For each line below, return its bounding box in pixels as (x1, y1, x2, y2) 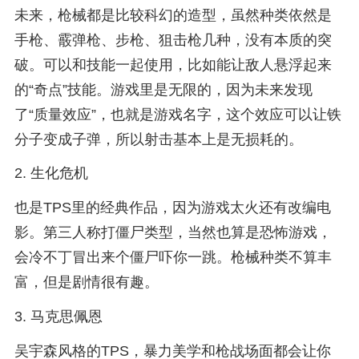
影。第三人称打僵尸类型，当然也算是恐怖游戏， (14, 224, 332, 241)
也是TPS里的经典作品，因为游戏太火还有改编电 (14, 200, 331, 216)
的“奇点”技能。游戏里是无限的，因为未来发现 (14, 81, 313, 98)
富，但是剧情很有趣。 (14, 274, 159, 291)
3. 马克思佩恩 (14, 309, 103, 325)
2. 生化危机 (14, 165, 88, 182)
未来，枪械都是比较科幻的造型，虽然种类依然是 (14, 6, 332, 23)
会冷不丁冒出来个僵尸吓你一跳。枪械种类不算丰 (14, 249, 332, 266)
